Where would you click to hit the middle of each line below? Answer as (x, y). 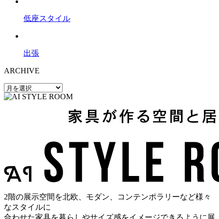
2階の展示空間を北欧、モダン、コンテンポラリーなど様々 (108, 197)
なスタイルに (27, 207)
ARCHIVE (22, 70)
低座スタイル (47, 18)
